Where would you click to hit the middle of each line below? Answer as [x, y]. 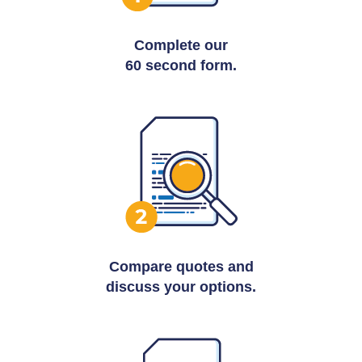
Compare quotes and [181, 266]
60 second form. [181, 65]
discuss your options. [181, 286]
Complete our [181, 45]
